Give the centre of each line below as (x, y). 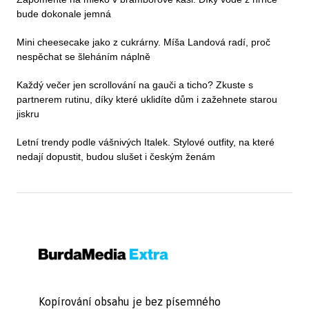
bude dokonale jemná (64, 14)
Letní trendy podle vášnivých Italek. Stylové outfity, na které (146, 142)
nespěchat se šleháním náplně (83, 57)
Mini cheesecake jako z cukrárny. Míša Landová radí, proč (143, 42)
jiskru (28, 114)
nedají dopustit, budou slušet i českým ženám (116, 157)
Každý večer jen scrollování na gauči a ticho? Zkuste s (135, 85)
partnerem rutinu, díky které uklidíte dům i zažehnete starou (147, 100)
